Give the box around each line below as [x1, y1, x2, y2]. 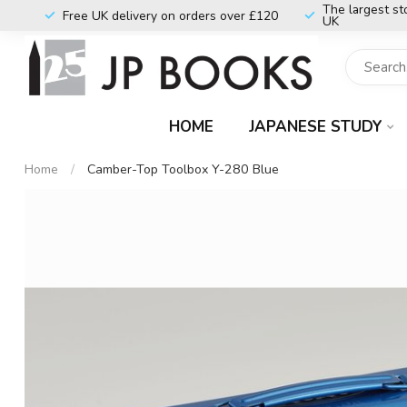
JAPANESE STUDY [249, 116, 382, 137]
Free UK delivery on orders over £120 [62, 6, 278, 25]
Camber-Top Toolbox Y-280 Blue [87, 161, 279, 178]
